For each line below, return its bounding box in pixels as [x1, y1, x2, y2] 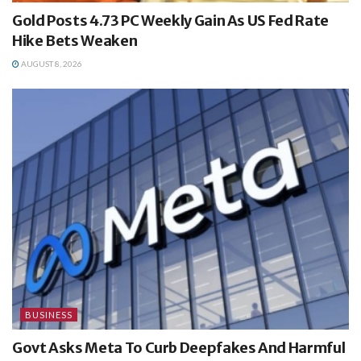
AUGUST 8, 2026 [19, 59, 82, 69]
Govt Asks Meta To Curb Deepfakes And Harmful [12, 338, 346, 358]
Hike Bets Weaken [12, 31, 138, 51]
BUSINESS [25, 309, 73, 321]
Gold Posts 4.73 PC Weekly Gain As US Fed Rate [12, 11, 329, 31]
